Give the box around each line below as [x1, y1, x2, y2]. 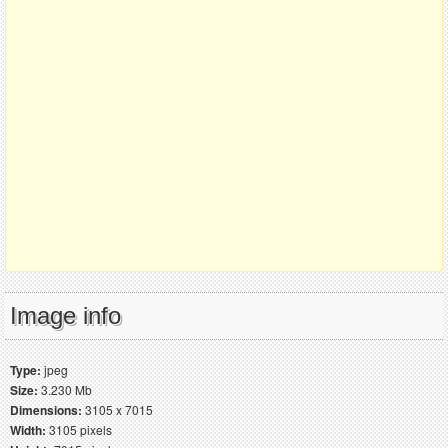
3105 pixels [46, 420, 112, 438]
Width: [10, 420, 46, 439]
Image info [10, 301, 121, 329]
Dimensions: [10, 400, 82, 419]
